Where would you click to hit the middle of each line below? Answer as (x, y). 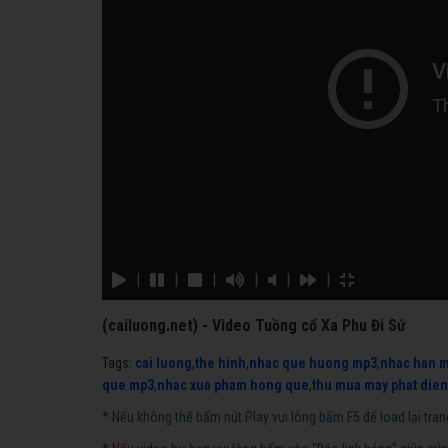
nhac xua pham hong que (233, 384)
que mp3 (128, 384)
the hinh (220, 362)
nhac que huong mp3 (313, 362)
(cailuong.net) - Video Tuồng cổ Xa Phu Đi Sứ (254, 325)
